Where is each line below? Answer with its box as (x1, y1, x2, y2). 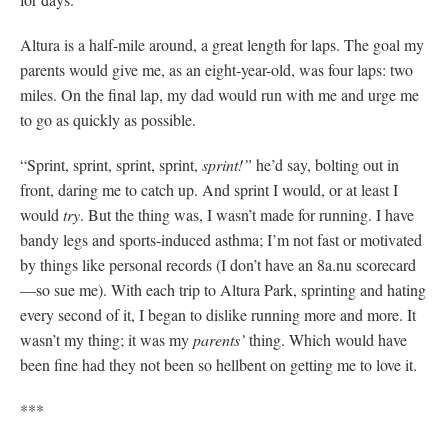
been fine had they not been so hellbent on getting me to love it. (20, 353, 417, 375)
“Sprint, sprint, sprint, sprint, (20, 153, 202, 175)
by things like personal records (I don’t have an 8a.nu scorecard (20, 253, 416, 275)
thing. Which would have (249, 328, 407, 350)
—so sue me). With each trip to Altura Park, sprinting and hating (20, 278, 426, 300)
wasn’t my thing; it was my (20, 328, 193, 350)
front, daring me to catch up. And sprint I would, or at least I (20, 178, 398, 200)
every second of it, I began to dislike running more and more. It (20, 303, 416, 325)
